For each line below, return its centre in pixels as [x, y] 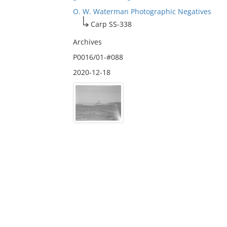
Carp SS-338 [111, 24]
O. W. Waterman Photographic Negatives [142, 11]
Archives [87, 42]
